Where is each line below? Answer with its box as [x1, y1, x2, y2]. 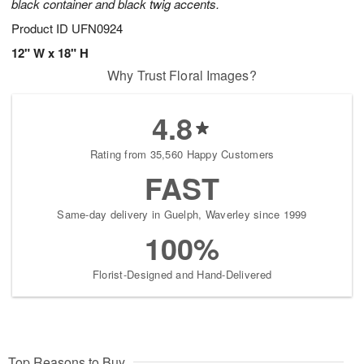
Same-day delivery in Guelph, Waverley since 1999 [57, 206, 307, 223]
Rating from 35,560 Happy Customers [89, 146, 275, 162]
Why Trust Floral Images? [107, 66, 257, 85]
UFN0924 [71, 19, 123, 37]
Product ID [11, 19, 71, 37]
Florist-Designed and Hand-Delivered [92, 266, 272, 283]
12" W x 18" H [11, 44, 89, 63]
